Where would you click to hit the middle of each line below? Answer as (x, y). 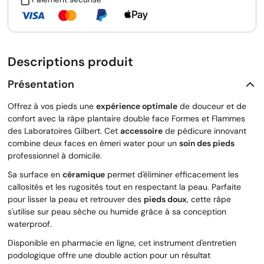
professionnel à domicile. (55, 156)
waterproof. (30, 224)
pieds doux (165, 199)
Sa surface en (35, 175)
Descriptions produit (70, 62)
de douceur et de (212, 106)
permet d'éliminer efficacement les (172, 175)
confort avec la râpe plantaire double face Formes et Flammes (126, 119)
